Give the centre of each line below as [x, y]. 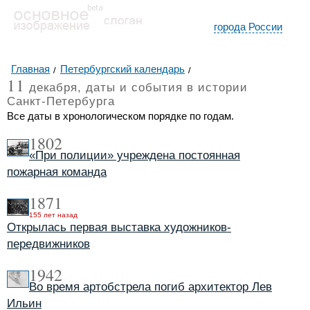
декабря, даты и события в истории [136, 88]
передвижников [48, 244]
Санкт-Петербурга [61, 101]
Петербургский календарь [122, 69]
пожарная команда [57, 172]
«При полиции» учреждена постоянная [135, 155]
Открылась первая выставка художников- [119, 227]
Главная [30, 69]
